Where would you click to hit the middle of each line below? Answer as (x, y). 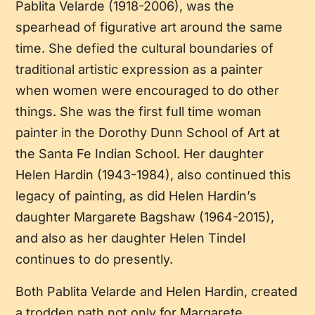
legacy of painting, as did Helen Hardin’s (136, 196)
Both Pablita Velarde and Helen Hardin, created (156, 292)
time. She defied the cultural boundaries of (144, 49)
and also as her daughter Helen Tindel (130, 238)
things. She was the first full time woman (138, 112)
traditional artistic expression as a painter (139, 70)
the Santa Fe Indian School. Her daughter (139, 154)
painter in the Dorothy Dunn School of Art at (147, 133)
